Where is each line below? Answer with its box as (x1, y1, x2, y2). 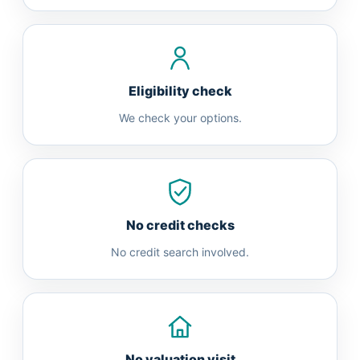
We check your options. (118, 111, 242, 125)
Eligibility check (128, 83, 232, 99)
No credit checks (125, 217, 235, 233)
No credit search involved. (111, 245, 249, 259)
